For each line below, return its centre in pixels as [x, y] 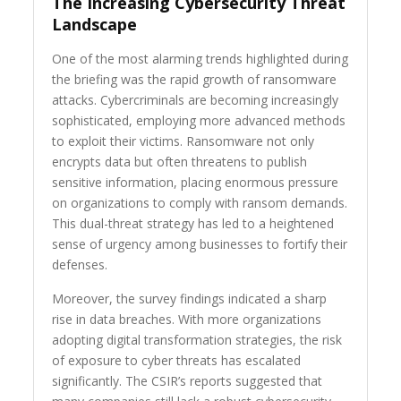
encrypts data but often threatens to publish [180, 162]
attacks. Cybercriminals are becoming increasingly [196, 100]
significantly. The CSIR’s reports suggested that [188, 381]
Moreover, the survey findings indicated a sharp [190, 299]
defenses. [80, 265]
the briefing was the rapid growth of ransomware [195, 80]
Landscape [95, 25]
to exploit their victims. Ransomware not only [183, 141]
